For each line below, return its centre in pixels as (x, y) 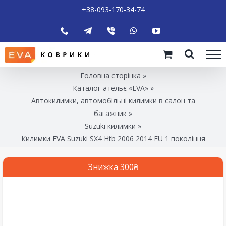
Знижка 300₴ (113, 167)
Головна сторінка (110, 75)
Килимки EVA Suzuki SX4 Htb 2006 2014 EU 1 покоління (113, 138)
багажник (110, 113)
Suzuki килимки (110, 126)
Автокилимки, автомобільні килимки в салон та (113, 100)
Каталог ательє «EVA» (110, 88)
